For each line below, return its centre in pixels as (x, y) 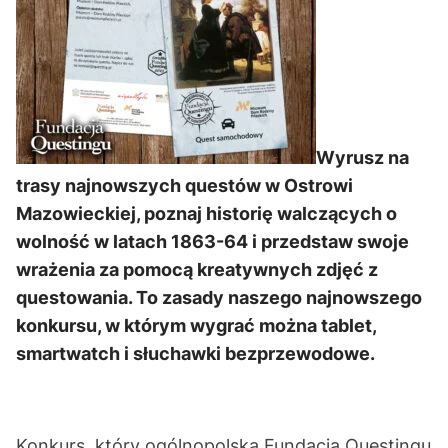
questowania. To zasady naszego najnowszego (219, 297)
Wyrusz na (362, 157)
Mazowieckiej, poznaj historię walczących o (206, 213)
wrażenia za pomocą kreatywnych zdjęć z (197, 269)
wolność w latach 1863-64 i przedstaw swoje (212, 241)
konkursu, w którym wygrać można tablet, (196, 325)
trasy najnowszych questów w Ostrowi (184, 185)
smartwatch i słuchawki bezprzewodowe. (195, 353)
